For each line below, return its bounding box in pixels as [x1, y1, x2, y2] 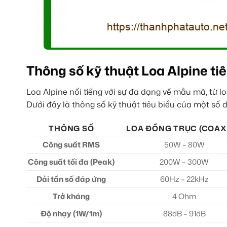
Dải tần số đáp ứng [36, 174, 106, 185]
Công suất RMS [43, 139, 100, 150]
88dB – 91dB [163, 208, 206, 219]
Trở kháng [53, 191, 90, 202]
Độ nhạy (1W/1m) [41, 208, 102, 219]
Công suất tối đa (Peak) [28, 157, 115, 168]
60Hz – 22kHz [160, 174, 209, 185]
